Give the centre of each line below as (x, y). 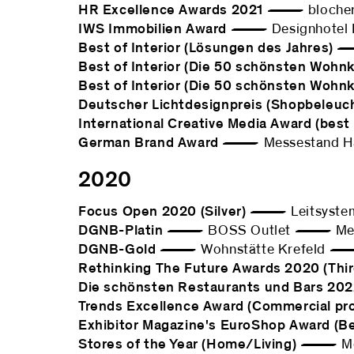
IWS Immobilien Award (153, 29)
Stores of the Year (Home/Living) (188, 345)
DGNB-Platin (121, 231)
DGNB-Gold (117, 250)
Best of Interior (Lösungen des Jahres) (206, 48)
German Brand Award (149, 143)
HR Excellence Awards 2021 (171, 10)
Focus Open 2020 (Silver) (162, 212)
